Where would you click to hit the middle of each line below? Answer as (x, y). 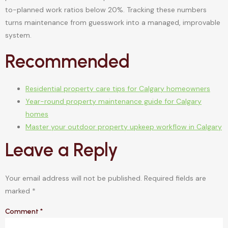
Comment (23, 212)
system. (18, 35)
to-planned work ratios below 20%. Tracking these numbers (106, 9)
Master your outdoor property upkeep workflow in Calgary (124, 127)
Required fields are (175, 178)
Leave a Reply (62, 150)
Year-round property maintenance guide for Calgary (113, 102)
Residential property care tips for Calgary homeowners (118, 89)
